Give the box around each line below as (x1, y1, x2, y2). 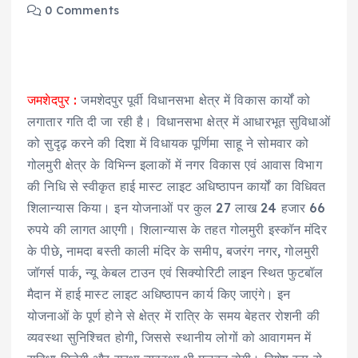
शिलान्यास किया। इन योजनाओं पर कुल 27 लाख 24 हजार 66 (27, 200, 326, 217)
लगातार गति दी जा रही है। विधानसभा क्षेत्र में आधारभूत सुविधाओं (27, 113, 330, 130)
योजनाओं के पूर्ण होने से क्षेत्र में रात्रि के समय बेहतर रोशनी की (27, 308, 320, 324)
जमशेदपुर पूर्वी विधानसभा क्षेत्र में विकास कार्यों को (77, 92, 311, 109)
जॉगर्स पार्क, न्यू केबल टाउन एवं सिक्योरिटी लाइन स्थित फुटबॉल (27, 265, 324, 281)
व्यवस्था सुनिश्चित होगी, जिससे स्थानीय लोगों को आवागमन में (27, 329, 312, 346)
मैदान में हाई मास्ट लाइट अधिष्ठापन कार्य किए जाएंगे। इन (27, 286, 291, 303)
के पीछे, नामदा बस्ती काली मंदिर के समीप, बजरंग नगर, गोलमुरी (27, 243, 319, 260)
